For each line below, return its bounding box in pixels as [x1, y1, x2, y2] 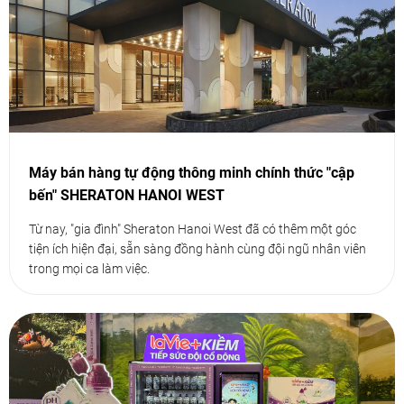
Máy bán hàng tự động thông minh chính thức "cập [29, 164, 354, 181]
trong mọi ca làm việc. [29, 262, 150, 276]
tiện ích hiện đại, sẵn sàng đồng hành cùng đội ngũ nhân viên [29, 242, 366, 256]
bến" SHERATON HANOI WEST [29, 187, 225, 204]
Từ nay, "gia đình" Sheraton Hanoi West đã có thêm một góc [29, 222, 356, 236]
